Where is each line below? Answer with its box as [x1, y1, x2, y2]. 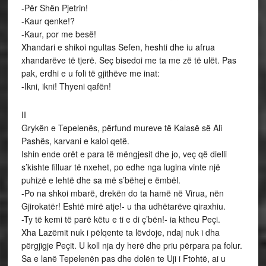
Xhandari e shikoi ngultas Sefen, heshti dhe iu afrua [21, 41, 215, 53]
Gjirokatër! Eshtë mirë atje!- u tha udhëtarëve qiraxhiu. [21, 200, 226, 212]
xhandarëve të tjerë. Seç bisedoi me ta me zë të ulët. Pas [21, 54, 236, 66]
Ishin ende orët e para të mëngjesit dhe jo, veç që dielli [21, 148, 227, 160]
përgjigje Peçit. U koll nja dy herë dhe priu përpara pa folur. [21, 239, 242, 251]
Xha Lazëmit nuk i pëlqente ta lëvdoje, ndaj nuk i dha [21, 226, 220, 238]
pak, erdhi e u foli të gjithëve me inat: [21, 67, 160, 79]
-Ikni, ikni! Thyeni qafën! [21, 80, 111, 92]
